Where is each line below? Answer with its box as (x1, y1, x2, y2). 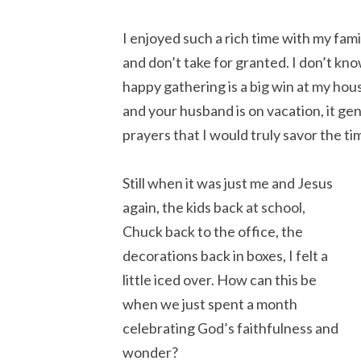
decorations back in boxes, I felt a (122, 247, 328, 265)
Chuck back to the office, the (122, 222, 303, 241)
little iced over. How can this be (122, 271, 317, 289)
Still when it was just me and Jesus (122, 174, 333, 193)
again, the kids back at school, (122, 198, 305, 217)
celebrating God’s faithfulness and (122, 319, 338, 338)
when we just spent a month (122, 295, 297, 313)
